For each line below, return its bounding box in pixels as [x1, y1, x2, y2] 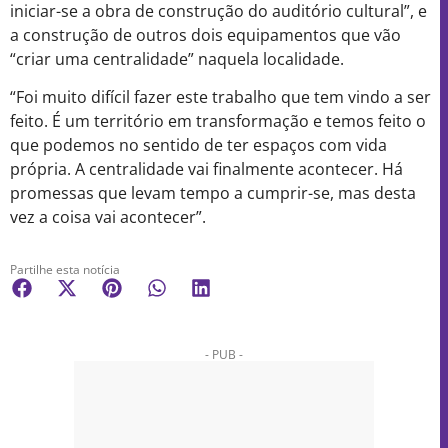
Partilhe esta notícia [10, 260, 120, 278]
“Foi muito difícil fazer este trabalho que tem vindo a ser [10, 86, 431, 109]
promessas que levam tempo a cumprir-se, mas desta [10, 182, 416, 205]
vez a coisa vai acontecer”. [10, 206, 206, 229]
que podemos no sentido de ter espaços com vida [10, 134, 387, 157]
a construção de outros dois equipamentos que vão [10, 23, 401, 46]
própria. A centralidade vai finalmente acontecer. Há [10, 158, 403, 181]
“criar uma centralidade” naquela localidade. [10, 47, 344, 70]
